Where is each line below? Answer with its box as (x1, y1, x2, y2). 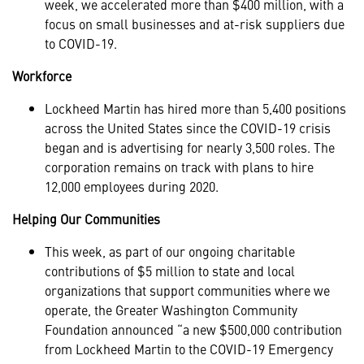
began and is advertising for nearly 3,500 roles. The (45, 138, 335, 156)
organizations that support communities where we (45, 281, 330, 299)
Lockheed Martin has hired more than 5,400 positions (45, 99, 346, 117)
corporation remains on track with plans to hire (45, 158, 314, 175)
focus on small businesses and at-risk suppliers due (45, 15, 344, 32)
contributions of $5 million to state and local (45, 262, 295, 279)
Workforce (12, 67, 71, 84)
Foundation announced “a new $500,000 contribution (45, 320, 342, 338)
